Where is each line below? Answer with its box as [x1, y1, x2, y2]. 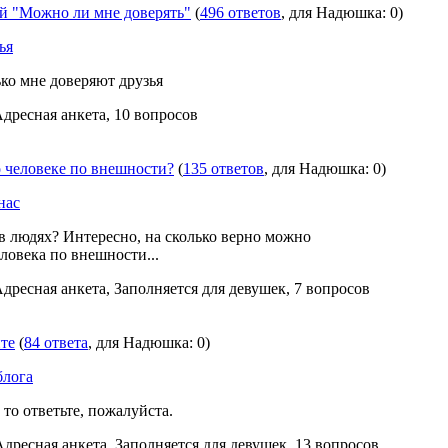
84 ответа [24, 334, 88, 351]
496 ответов [200, 4, 281, 21]
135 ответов [183, 160, 264, 177]
